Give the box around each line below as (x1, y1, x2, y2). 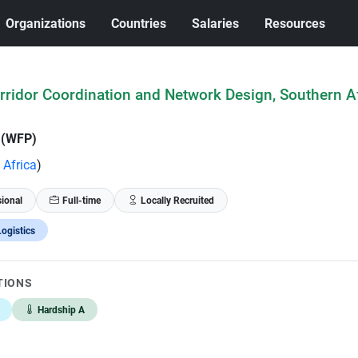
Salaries (192, 15, 240, 31)
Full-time (62, 194, 101, 206)
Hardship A (37, 304, 85, 316)
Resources (265, 15, 326, 31)
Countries (111, 15, 167, 31)
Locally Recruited (140, 194, 214, 206)
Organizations (6, 15, 86, 31)
